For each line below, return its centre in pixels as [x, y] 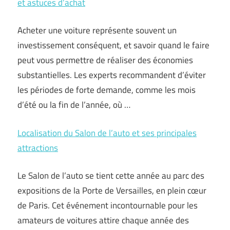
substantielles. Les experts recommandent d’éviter [112, 75]
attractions [38, 148]
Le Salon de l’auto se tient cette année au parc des [111, 176]
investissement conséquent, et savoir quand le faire [113, 45]
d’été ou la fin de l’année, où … [74, 105]
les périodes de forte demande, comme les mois [107, 90]
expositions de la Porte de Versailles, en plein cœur [112, 190]
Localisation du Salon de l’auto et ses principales [107, 133]
